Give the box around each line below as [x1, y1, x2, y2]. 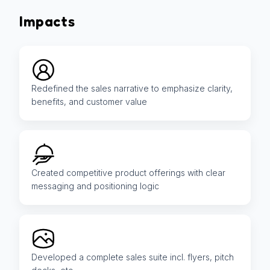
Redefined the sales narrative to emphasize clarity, [31, 83, 233, 94]
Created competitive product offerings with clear [31, 168, 225, 178]
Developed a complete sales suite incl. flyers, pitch [31, 252, 234, 263]
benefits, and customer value [31, 96, 147, 107]
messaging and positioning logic [31, 181, 159, 192]
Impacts [19, 13, 75, 31]
